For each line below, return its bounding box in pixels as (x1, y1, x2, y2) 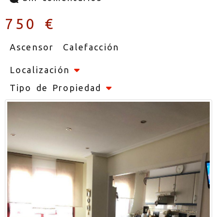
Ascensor (10, 42, 54, 52)
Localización (10, 64, 70, 75)
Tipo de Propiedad (10, 82, 102, 93)
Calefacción (63, 42, 120, 52)
